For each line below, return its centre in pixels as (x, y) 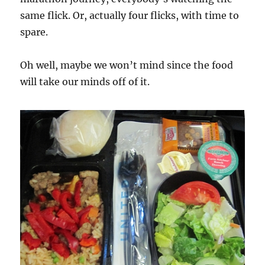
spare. (34, 32)
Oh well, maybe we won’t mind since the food (127, 65)
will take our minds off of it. (85, 81)
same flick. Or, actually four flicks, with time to (130, 15)
